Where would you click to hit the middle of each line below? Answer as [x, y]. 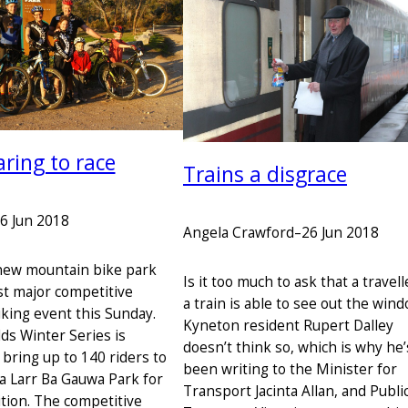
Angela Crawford [239, 232]
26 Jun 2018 [340, 232]
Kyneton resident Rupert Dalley [288, 326]
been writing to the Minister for [290, 370]
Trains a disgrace [265, 174]
